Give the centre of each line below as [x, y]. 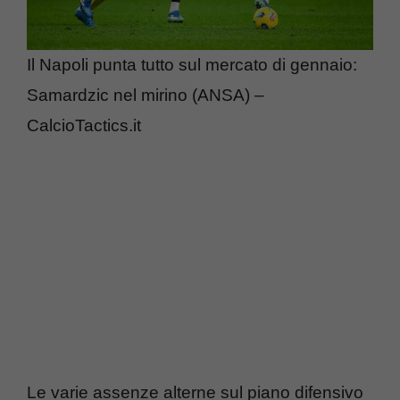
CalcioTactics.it [84, 125]
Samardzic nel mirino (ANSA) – [146, 95]
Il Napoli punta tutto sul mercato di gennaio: [192, 64]
